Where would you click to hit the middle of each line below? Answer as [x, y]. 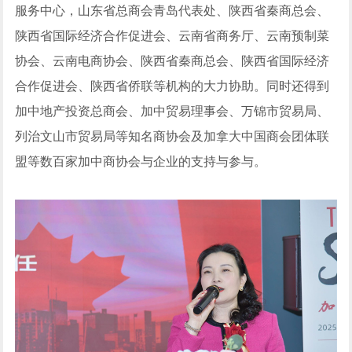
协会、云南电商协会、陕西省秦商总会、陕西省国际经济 [172, 61]
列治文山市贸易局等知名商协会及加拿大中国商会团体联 [172, 137]
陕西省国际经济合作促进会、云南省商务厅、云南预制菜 [172, 36]
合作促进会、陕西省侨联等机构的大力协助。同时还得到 [172, 86]
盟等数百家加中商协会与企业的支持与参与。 [141, 162]
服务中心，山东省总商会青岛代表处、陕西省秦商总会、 [172, 11]
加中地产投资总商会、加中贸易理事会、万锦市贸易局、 [172, 112]
